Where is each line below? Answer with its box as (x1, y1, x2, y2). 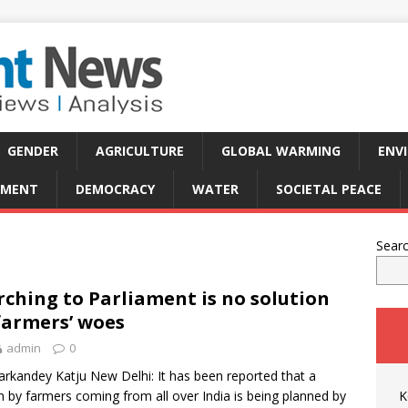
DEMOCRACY (76, 180, 155, 198)
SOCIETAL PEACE (276, 180, 382, 198)
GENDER (7, 142, 58, 159)
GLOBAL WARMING (221, 142, 341, 159)
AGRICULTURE (96, 142, 184, 159)
